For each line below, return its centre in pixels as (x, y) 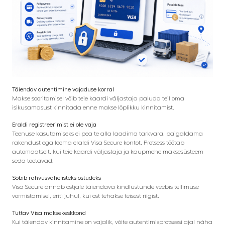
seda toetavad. (33, 160)
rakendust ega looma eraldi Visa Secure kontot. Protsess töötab (98, 142)
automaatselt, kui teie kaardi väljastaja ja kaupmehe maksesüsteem (108, 151)
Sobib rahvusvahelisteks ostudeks (57, 178)
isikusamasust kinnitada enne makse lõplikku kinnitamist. (93, 107)
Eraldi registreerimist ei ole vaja (54, 124)
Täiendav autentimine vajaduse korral (63, 89)
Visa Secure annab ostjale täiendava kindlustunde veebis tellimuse (105, 187)
